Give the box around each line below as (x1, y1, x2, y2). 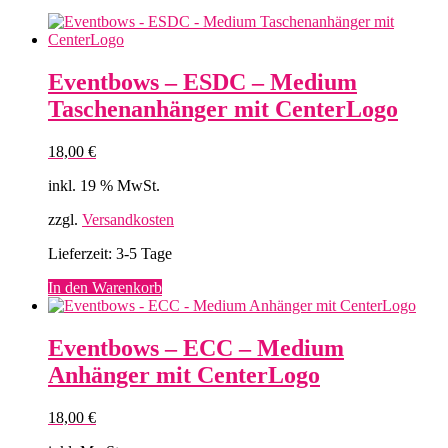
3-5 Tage (116, 244, 172, 262)
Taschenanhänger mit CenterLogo (48, 96, 398, 123)
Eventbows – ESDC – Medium (48, 69, 357, 96)
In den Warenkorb (48, 278, 162, 296)
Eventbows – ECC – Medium (48, 334, 344, 361)
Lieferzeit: (48, 244, 116, 262)
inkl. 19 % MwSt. (48, 176, 160, 194)
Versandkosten (82, 210, 174, 228)
